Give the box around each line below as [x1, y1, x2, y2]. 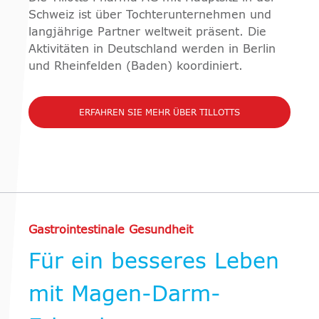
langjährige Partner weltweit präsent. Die [28, 26, 266, 38]
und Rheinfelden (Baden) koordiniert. [28, 61, 243, 73]
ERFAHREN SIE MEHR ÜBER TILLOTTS [79, 109, 240, 118]
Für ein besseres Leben [28, 251, 279, 273]
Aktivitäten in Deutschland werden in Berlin [28, 43, 276, 56]
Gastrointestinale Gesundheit [28, 224, 193, 236]
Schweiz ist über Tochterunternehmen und [28, 9, 271, 21]
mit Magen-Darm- [28, 284, 221, 306]
